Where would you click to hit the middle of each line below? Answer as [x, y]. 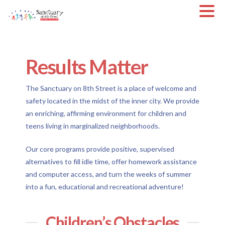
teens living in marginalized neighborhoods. [92, 126]
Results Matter [87, 67]
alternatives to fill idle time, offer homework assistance [111, 161]
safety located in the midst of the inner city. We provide [112, 100]
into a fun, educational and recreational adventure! [104, 186]
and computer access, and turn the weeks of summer [108, 174]
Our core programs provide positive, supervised [100, 149]
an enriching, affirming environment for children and [106, 113]
